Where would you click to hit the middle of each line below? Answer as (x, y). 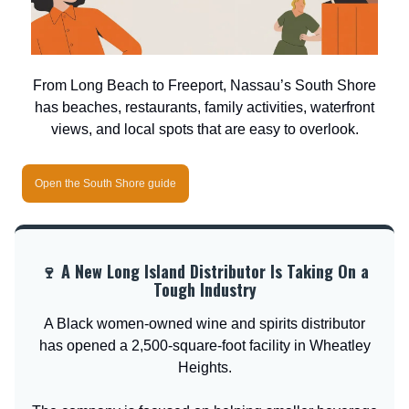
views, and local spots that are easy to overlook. (204, 129)
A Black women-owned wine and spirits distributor (204, 323)
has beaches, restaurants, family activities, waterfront (204, 107)
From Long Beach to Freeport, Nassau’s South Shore (204, 85)
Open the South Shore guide (105, 183)
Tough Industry (204, 289)
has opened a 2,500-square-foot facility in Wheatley (204, 345)
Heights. (204, 367)
